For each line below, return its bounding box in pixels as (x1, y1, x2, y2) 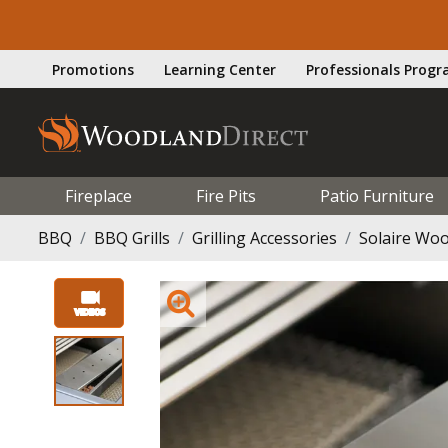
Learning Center (164, 59, 276, 79)
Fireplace (65, 184, 132, 207)
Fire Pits (195, 184, 256, 207)
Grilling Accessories (192, 226, 337, 249)
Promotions (52, 59, 134, 79)
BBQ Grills (94, 226, 170, 249)
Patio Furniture (319, 184, 434, 207)
